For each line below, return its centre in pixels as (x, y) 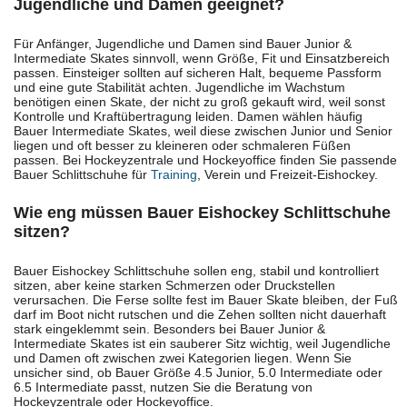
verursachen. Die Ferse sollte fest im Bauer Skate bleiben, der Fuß (206, 299)
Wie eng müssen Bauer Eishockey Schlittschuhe (202, 212)
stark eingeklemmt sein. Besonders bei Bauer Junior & (169, 328)
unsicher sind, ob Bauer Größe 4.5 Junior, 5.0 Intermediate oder (198, 372)
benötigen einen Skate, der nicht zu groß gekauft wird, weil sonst (199, 101)
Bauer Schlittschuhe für (82, 174)
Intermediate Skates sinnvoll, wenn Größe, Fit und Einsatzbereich (202, 58)
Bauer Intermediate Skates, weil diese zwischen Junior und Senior (203, 130)
